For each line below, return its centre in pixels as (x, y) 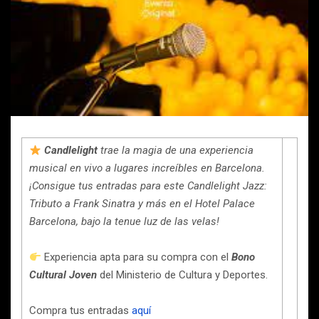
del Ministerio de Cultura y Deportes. (182, 275)
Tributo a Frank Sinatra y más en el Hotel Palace (142, 204)
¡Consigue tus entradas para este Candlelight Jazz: (148, 186)
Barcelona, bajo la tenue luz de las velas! (124, 221)
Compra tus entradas (80, 310)
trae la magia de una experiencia (176, 150)
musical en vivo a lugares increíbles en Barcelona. (147, 168)
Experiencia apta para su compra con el (137, 257)
